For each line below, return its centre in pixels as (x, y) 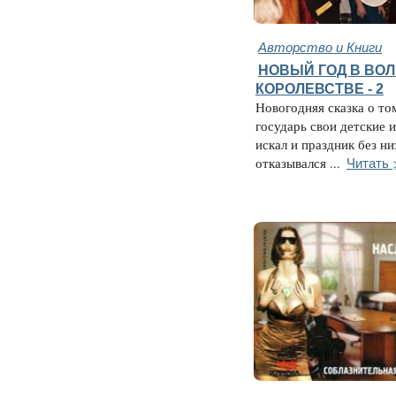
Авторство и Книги (320, 47)
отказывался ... (298, 164)
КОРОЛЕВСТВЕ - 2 (320, 89)
